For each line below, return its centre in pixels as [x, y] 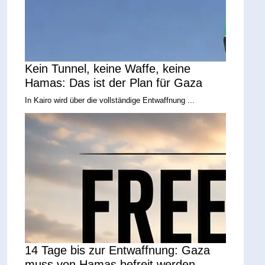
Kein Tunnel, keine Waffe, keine [108, 68]
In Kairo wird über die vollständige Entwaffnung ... [110, 100]
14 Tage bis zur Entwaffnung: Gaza [118, 251]
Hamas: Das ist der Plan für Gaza [114, 83]
